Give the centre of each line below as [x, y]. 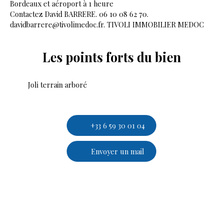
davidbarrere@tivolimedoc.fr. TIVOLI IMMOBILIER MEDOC [107, 25]
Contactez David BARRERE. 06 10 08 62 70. [79, 14]
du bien [157, 57]
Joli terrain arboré [57, 85]
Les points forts [88, 57]
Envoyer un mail [117, 151]
